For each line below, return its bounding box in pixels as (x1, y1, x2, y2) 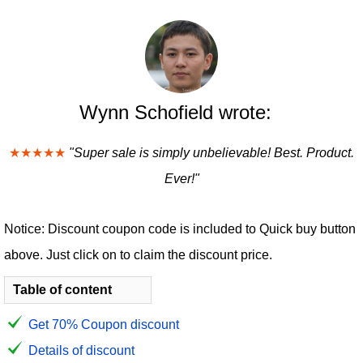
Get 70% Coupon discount (28, 318, 179, 331)
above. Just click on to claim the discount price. (4, 248, 272, 262)
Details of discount (28, 344, 135, 357)
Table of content (13, 283, 112, 297)
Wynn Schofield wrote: (79, 101, 271, 123)
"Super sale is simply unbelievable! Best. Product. (69, 146, 354, 160)
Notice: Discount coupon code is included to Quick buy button (4, 222, 356, 236)
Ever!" (164, 172, 199, 186)
